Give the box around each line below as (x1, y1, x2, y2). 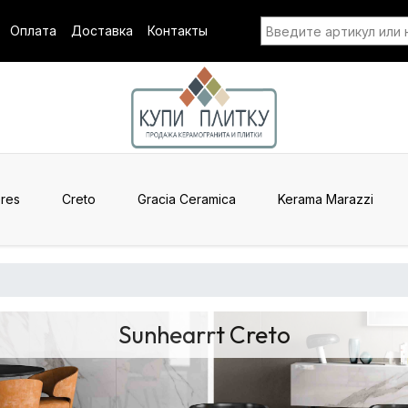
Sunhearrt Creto (117, 320, 291, 350)
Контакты (148, 23, 208, 38)
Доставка (71, 23, 133, 38)
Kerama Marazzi (278, 191, 373, 207)
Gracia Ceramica (138, 191, 236, 207)
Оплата (10, 23, 56, 38)
